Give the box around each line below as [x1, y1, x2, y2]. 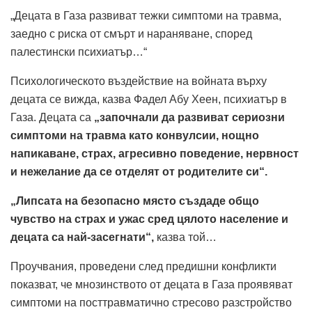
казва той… [154, 231, 217, 243]
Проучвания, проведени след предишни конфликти [10, 260, 276, 272]
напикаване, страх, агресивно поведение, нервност [10, 147, 299, 159]
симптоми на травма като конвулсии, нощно [10, 129, 259, 141]
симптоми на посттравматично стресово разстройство [10, 296, 292, 309]
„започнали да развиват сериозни [94, 111, 285, 123]
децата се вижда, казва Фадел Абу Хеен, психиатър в [10, 93, 287, 105]
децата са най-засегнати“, [10, 231, 154, 243]
